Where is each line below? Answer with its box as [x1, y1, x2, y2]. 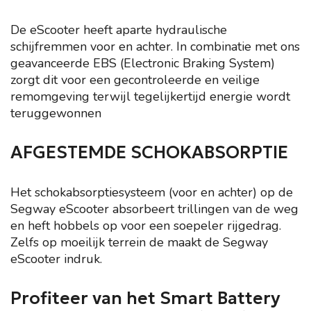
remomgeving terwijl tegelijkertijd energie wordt [10, 88, 290, 105]
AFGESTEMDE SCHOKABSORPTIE [10, 142, 288, 163]
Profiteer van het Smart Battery [10, 287, 280, 309]
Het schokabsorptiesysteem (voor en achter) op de [10, 184, 293, 201]
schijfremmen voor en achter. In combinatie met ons [10, 38, 300, 55]
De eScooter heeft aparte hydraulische [10, 22, 227, 38]
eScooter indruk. [10, 251, 102, 267]
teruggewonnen [10, 105, 101, 121]
